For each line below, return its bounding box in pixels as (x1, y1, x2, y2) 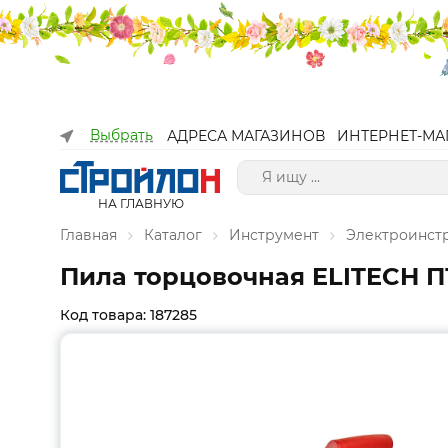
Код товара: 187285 (60, 306, 197, 324)
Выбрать (90, 126, 153, 144)
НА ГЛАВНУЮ (97, 196, 184, 211)
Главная (60, 226, 117, 244)
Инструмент (229, 226, 319, 244)
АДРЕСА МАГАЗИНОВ (167, 127, 325, 145)
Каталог (144, 226, 202, 244)
